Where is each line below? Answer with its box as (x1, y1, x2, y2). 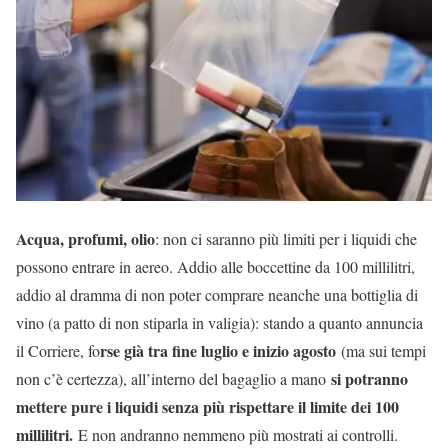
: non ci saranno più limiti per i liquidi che (155, 228, 417, 250)
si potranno (331, 367, 408, 391)
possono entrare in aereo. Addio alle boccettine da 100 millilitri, (16, 256, 415, 278)
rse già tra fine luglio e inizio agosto (100, 339, 336, 363)
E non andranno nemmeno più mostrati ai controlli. (78, 424, 398, 446)
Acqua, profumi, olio (16, 227, 155, 251)
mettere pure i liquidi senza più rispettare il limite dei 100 (16, 395, 399, 419)
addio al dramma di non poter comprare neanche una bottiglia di (16, 284, 418, 306)
